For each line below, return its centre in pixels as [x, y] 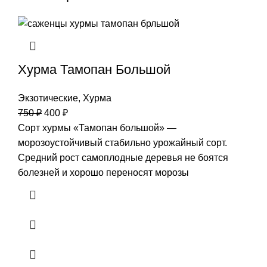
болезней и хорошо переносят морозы [103, 172]
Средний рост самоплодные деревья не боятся [123, 157]
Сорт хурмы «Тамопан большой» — [97, 128]
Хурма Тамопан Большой [94, 69]
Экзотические [48, 98]
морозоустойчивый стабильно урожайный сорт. [122, 142]
